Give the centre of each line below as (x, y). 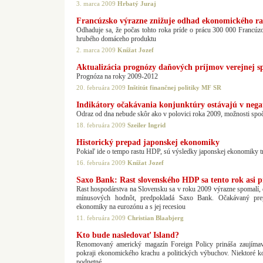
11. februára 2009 (102, 218)
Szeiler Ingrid (146, 125)
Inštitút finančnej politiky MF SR (174, 87)
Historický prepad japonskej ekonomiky (148, 142)
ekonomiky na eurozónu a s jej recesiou (131, 207)
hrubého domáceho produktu (116, 39)
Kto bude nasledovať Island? (128, 235)
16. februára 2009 (102, 163)
